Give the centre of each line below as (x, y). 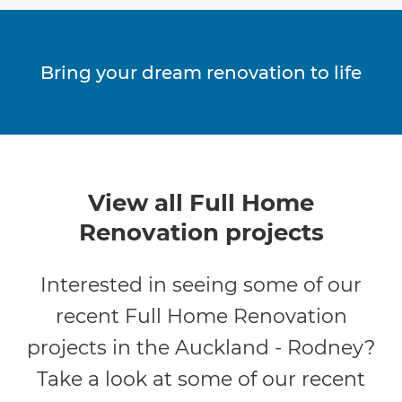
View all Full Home (201, 203)
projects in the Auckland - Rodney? (201, 348)
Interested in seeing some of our (201, 285)
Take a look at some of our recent (201, 380)
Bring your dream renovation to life (201, 72)
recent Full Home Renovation (201, 317)
